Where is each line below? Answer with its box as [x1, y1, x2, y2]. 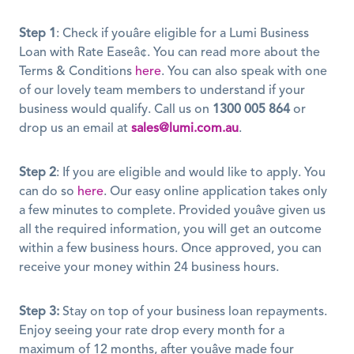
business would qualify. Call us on [19, 104, 213, 117]
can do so [19, 186, 77, 199]
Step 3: [19, 306, 59, 319]
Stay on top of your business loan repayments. [59, 306, 327, 319]
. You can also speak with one [161, 66, 327, 79]
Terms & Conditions [19, 66, 135, 79]
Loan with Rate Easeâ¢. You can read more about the [19, 47, 320, 60]
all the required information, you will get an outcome [19, 224, 322, 237]
